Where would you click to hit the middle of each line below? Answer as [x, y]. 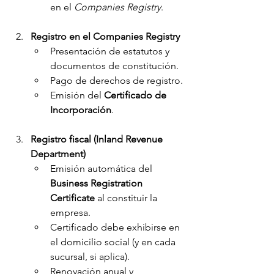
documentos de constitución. [114, 66]
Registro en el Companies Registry [105, 36]
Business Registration [98, 183]
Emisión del [77, 95]
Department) [58, 154]
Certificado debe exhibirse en [116, 227]
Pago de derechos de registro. [117, 80]
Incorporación [81, 110]
